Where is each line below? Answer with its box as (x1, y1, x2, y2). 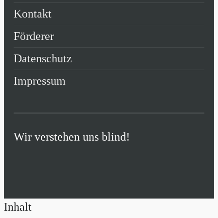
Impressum (14, 74, 66, 87)
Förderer (14, 29, 54, 42)
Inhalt (4, 200, 32, 213)
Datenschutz (14, 52, 72, 65)
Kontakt (14, 7, 52, 20)
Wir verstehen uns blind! (14, 130, 130, 143)
